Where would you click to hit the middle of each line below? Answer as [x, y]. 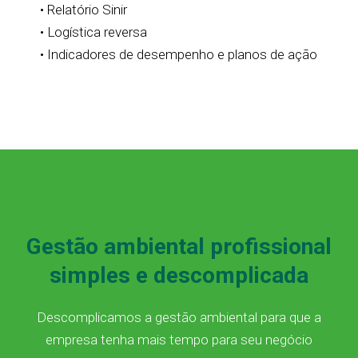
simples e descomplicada [179, 275]
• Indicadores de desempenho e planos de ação [179, 55]
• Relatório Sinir [84, 10]
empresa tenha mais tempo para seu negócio [179, 339]
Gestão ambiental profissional [179, 246]
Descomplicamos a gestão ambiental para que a [179, 317]
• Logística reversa [93, 32]
